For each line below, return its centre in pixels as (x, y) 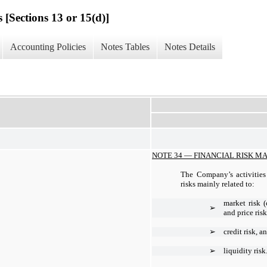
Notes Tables (125, 47)
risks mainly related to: (218, 184)
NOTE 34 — (173, 155)
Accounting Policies (48, 47)
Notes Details (190, 47)
